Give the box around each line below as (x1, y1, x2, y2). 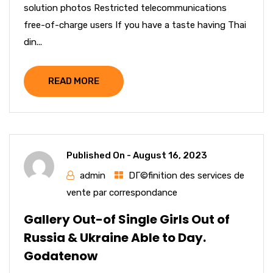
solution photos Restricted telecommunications (24, 2, 227, 13)
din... (24, 37, 42, 48)
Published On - (66, 150, 133, 161)
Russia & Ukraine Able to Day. (24, 229, 206, 246)
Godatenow (24, 247, 97, 264)
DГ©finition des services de (129, 170, 244, 181)
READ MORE (48, 76, 99, 87)
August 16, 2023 (133, 150, 207, 161)
